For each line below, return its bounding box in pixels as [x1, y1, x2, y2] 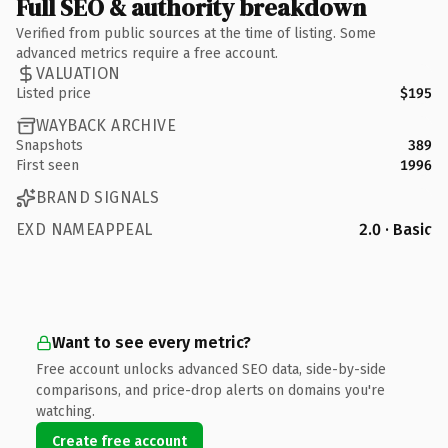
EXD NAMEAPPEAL [16, 219, 153, 239]
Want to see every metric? [52, 332, 251, 352]
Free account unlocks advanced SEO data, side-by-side [36, 360, 386, 378]
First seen [16, 156, 79, 174]
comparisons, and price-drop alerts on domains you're [36, 381, 385, 399]
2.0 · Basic [359, 219, 432, 239]
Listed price [16, 84, 91, 102]
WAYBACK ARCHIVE [36, 116, 176, 135]
